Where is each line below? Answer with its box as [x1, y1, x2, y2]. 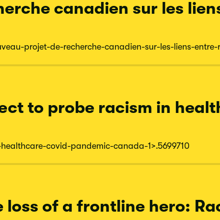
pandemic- [71, 140, 113, 151]
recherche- [63, 42, 105, 52]
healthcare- [1, 140, 46, 151]
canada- [113, 140, 148, 151]
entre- [194, 42, 218, 52]
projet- [24, 42, 50, 52]
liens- [174, 42, 194, 52]
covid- [46, 140, 71, 151]
